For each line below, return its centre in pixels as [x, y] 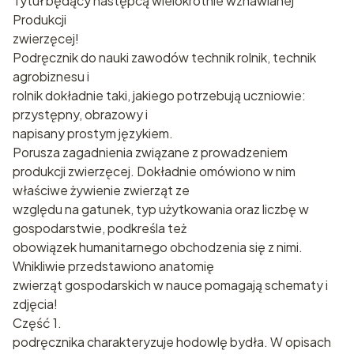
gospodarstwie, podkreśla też [100, 228]
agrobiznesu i [51, 77]
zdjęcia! [35, 304]
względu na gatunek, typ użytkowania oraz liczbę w [161, 209]
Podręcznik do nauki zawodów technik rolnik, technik [164, 58]
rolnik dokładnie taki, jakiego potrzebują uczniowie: [159, 96]
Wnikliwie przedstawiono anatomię [113, 266]
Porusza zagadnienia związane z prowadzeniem [150, 153]
